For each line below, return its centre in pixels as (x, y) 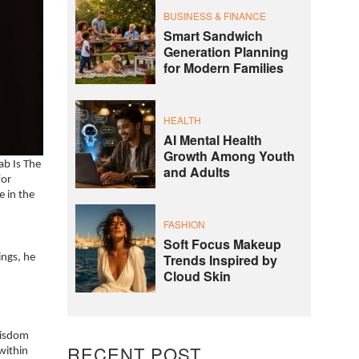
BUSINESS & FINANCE (214, 15)
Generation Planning (226, 51)
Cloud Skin (197, 276)
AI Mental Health (212, 139)
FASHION (184, 224)
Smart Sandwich (213, 35)
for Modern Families (223, 67)
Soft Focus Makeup (222, 244)
